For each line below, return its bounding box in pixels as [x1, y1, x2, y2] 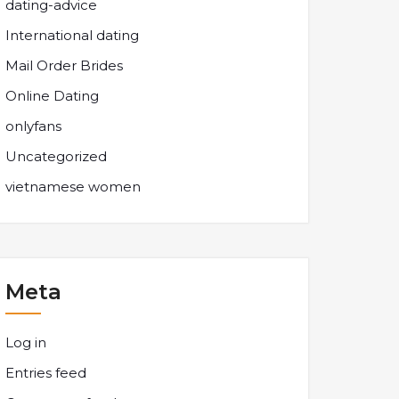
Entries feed [5, 364, 86, 381]
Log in [5, 334, 46, 351]
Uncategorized [5, 148, 107, 165]
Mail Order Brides [5, 57, 123, 74]
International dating [5, 27, 139, 44]
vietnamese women [5, 178, 141, 195]
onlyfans [5, 118, 61, 134]
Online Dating [5, 87, 99, 104]
